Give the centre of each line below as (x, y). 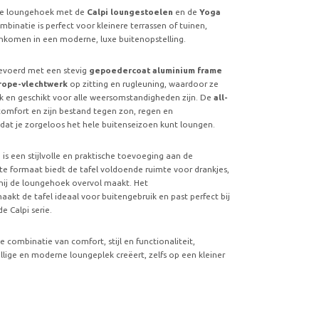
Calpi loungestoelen (129, 11)
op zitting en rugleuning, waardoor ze (145, 83)
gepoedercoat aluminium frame (156, 70)
